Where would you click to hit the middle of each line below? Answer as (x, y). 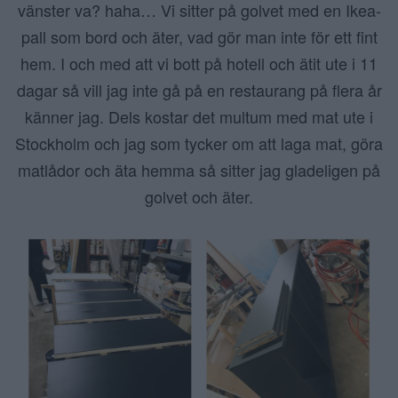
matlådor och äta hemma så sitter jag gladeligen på (199, 170)
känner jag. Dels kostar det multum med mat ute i (199, 116)
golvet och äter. (199, 196)
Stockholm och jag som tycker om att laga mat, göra (199, 143)
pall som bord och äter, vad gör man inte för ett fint (199, 36)
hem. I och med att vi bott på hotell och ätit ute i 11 (199, 63)
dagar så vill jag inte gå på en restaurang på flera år (199, 90)
